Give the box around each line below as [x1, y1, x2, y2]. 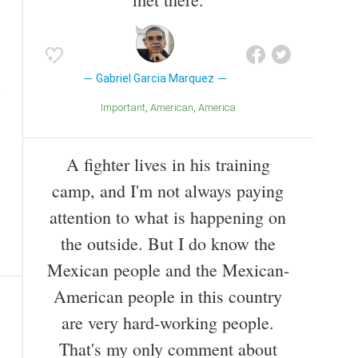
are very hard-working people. [62, 310, 274, 334]
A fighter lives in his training [66, 152, 270, 176]
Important [102, 101, 145, 113]
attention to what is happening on [50, 205, 286, 229]
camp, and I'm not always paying [52, 178, 284, 202]
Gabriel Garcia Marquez [95, 71, 214, 85]
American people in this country [54, 284, 282, 308]
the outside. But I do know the [60, 231, 276, 255]
